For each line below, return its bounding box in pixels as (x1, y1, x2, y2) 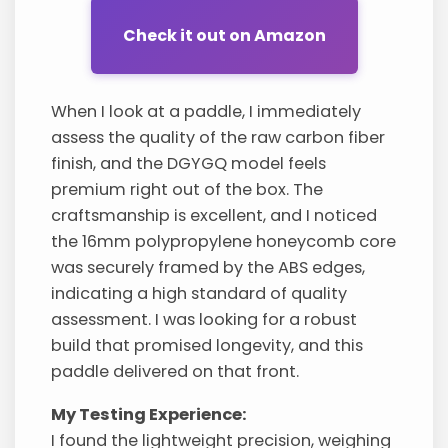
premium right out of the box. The (51, 178, 324, 202)
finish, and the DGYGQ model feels (51, 152, 327, 176)
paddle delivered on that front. (51, 360, 300, 384)
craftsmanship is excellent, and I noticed (51, 204, 378, 228)
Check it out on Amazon (122, 23, 326, 47)
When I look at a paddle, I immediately (51, 100, 362, 124)
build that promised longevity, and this (51, 334, 364, 358)
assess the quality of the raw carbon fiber (51, 126, 386, 150)
